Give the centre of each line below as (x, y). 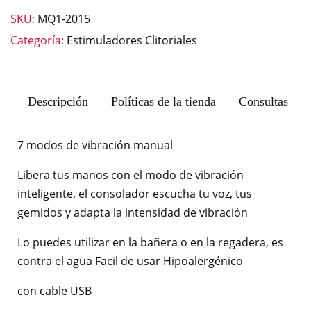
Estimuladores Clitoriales (132, 41)
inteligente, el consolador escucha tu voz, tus (135, 194)
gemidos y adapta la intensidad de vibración (133, 213)
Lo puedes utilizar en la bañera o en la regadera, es (150, 243)
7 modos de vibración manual (95, 145)
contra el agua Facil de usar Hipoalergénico (130, 261)
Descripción (58, 102)
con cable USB (54, 291)
